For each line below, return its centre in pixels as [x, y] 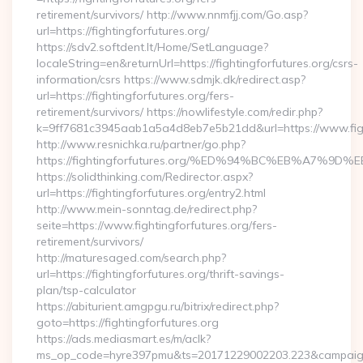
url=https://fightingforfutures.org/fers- [135, 96]
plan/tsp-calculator [86, 290]
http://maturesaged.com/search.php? [131, 258]
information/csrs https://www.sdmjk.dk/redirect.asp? [171, 79]
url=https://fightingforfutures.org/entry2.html [151, 193]
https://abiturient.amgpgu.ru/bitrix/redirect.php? [158, 306]
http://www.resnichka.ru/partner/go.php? [141, 144]
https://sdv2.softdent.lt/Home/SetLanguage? [152, 47]
